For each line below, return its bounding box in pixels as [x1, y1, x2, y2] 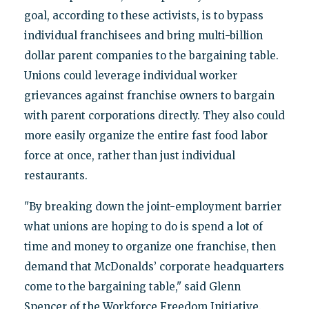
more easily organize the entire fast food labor [23, 129, 268, 143]
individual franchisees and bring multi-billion [23, 29, 263, 43]
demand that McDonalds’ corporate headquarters [23, 260, 284, 274]
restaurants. [23, 169, 88, 183]
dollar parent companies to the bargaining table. [23, 49, 279, 63]
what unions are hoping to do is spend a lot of [23, 220, 263, 234]
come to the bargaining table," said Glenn [23, 280, 241, 294]
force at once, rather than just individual [23, 149, 235, 163]
